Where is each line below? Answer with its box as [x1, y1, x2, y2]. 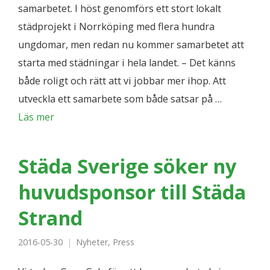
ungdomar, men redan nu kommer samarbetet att [18, 38, 244, 51]
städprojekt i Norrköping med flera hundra [18, 20, 215, 33]
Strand [18, 204, 83, 231]
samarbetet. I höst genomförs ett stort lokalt [18, 2, 221, 15]
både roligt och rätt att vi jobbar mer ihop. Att [18, 74, 226, 87]
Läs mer [18, 110, 54, 124]
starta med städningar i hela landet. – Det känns [18, 56, 236, 69]
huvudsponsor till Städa [18, 178, 246, 205]
